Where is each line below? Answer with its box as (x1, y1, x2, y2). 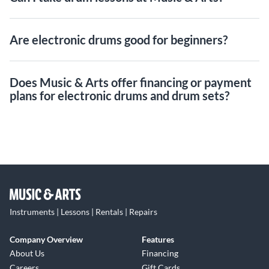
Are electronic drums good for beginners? (10, 32, 228, 47)
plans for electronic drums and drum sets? (10, 88, 229, 103)
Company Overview (10, 234, 83, 244)
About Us (10, 248, 44, 258)
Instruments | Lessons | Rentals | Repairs (10, 207, 157, 217)
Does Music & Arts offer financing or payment (10, 75, 252, 89)
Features (142, 234, 174, 244)
